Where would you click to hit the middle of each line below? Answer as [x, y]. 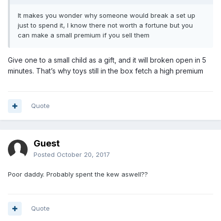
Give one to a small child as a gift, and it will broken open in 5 [107, 60]
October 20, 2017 [83, 155]
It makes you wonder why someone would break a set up [107, 16]
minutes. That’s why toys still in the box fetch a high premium [106, 71]
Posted [45, 155]
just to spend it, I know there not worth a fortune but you [105, 25]
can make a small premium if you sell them [84, 35]
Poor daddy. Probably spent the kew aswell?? [78, 174]
